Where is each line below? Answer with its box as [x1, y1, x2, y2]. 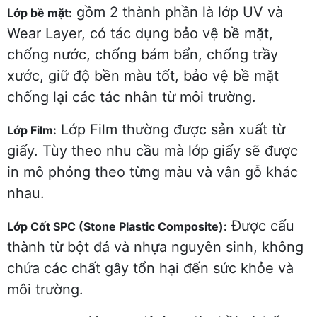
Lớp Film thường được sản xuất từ [57, 120, 285, 138]
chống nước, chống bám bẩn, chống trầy [7, 45, 278, 63]
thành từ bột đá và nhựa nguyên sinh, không [7, 238, 304, 255]
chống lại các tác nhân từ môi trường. [7, 88, 256, 105]
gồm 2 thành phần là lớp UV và [72, 3, 283, 21]
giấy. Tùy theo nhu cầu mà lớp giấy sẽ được [7, 142, 298, 159]
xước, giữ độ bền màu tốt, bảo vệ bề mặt [7, 67, 279, 84]
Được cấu [227, 217, 294, 234]
